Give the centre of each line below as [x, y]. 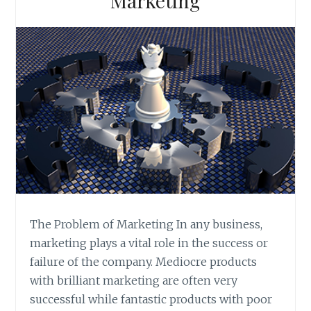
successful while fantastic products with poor [151, 300]
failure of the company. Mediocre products [144, 262]
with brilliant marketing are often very [134, 281]
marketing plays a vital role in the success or [149, 243]
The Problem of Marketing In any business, [146, 225]
